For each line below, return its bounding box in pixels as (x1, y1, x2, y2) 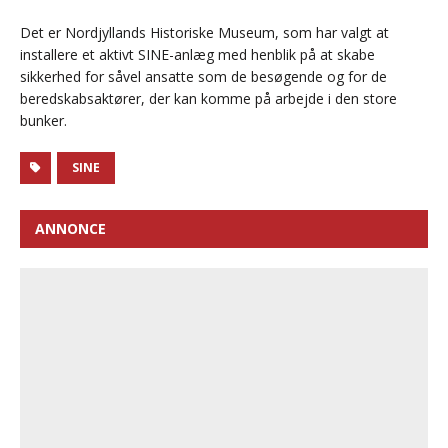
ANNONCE (35, 219, 106, 239)
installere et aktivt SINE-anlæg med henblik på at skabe (20, 45, 375, 65)
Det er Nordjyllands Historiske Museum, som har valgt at (20, 23, 389, 43)
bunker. (20, 111, 67, 131)
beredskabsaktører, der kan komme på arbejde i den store (20, 89, 397, 109)
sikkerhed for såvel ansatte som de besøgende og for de (20, 67, 387, 87)
